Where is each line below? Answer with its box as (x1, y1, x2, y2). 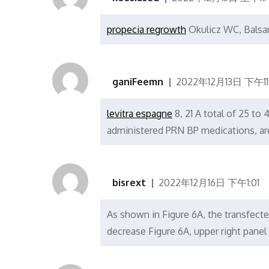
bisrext (112, 177, 146, 189)
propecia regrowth (107, 23, 186, 36)
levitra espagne (107, 107, 172, 120)
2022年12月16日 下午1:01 (159, 177, 259, 189)
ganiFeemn (112, 76, 163, 88)
